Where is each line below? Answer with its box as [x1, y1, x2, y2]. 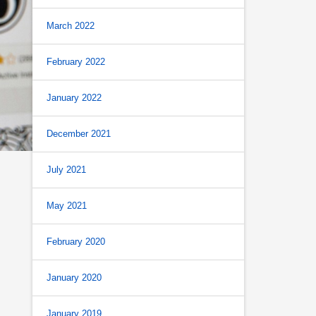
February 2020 [47, 236, 105, 247]
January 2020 [47, 272, 102, 283]
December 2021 [47, 128, 111, 139]
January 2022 [47, 92, 102, 103]
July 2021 [47, 164, 86, 175]
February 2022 [47, 56, 105, 67]
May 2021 [47, 200, 87, 211]
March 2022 [47, 20, 95, 31]
